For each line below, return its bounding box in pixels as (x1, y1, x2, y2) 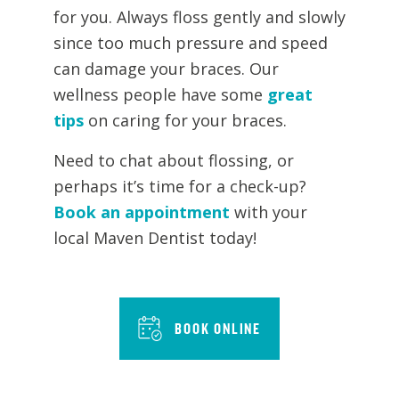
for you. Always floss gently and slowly (53, 6, 346, 28)
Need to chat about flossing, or (53, 150, 294, 171)
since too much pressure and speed (53, 32, 328, 53)
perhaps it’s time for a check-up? (53, 175, 306, 197)
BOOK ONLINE (175, 318, 262, 338)
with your (230, 201, 307, 223)
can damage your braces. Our (53, 58, 279, 79)
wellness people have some (53, 84, 267, 105)
